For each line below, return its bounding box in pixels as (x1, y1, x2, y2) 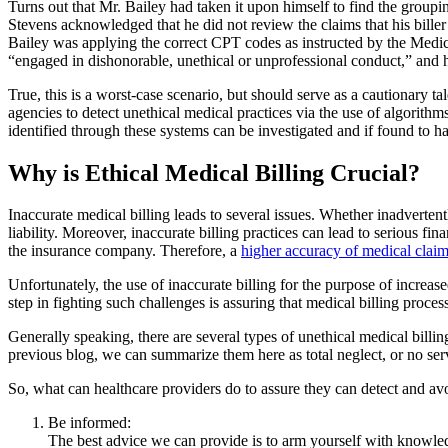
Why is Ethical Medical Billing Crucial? (8, 159, 420, 186)
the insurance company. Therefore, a (8, 242, 241, 260)
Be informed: (48, 414, 131, 432)
